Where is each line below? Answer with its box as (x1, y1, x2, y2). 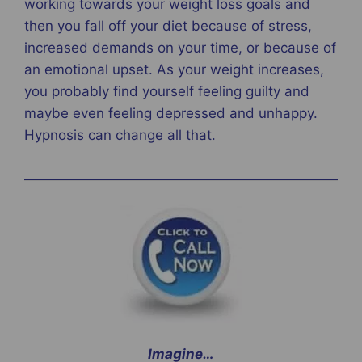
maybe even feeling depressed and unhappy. (24, 105, 318, 122)
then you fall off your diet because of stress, (24, 18, 312, 35)
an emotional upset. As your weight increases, (24, 61, 324, 78)
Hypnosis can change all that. (24, 127, 216, 144)
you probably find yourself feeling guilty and (24, 83, 309, 100)
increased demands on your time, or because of (24, 40, 336, 57)
